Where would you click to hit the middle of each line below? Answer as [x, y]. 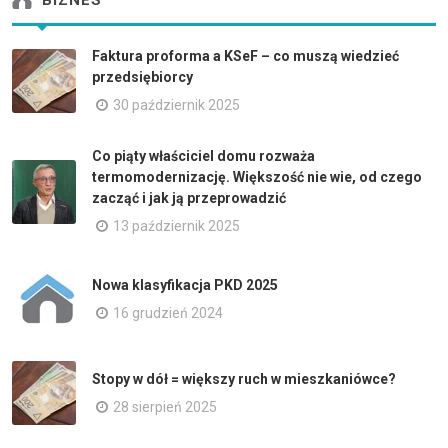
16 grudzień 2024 [168, 312]
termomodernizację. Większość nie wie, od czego [257, 177]
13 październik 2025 [176, 226]
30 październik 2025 [176, 105]
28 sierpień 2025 [165, 406]
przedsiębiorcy [142, 77]
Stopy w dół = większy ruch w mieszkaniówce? [244, 378]
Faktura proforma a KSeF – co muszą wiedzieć [245, 56]
